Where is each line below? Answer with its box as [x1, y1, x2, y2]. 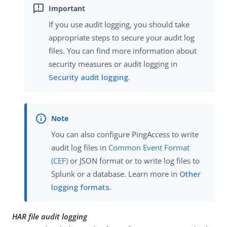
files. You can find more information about [49, 46, 197, 56]
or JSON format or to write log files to [68, 155, 200, 166]
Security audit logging [49, 72, 128, 83]
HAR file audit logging [12, 211, 87, 221]
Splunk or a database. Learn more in [51, 168, 179, 179]
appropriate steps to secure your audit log [49, 32, 195, 43]
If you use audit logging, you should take [49, 19, 190, 30]
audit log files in [51, 142, 108, 153]
